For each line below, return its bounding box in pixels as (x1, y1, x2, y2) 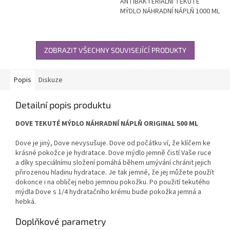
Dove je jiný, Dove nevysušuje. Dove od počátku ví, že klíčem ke (15, 138, 210, 148)
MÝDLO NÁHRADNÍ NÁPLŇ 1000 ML (120, 6, 220, 16)
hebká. (15, 196, 36, 207)
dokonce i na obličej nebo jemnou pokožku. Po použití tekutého (15, 177, 210, 187)
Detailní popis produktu (15, 99, 111, 110)
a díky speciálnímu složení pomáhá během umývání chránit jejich (15, 157, 211, 168)
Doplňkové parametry (15, 215, 106, 227)
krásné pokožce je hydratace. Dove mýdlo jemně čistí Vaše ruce (15, 147, 212, 158)
